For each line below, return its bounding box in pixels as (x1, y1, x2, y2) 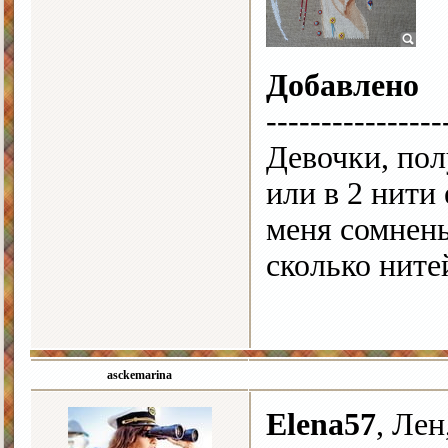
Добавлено (266, 68, 419, 104)
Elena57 (266, 407, 376, 443)
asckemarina (107, 368, 172, 383)
